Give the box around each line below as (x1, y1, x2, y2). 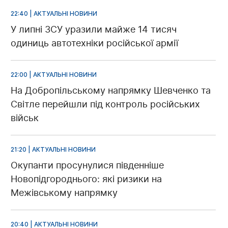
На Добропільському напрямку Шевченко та (11, 85, 211, 96)
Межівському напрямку (11, 187, 118, 198)
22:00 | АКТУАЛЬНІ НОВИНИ (11, 71, 97, 79)
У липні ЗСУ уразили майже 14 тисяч (11, 24, 177, 35)
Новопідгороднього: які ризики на (11, 174, 162, 185)
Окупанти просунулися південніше (11, 160, 164, 171)
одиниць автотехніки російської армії (11, 38, 178, 49)
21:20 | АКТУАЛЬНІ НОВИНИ (11, 146, 96, 154)
